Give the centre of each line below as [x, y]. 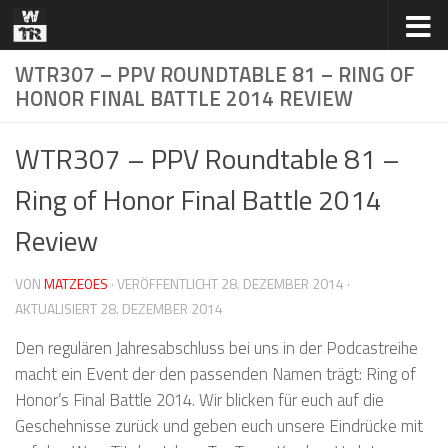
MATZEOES [76, 283]
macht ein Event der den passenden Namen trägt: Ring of [215, 373]
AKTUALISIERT [57, 308]
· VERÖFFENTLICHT [166, 283]
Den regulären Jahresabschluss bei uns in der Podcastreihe [216, 347]
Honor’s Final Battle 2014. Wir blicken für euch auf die [199, 399]
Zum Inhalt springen [100, 32]
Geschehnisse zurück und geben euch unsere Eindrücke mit [219, 425]
